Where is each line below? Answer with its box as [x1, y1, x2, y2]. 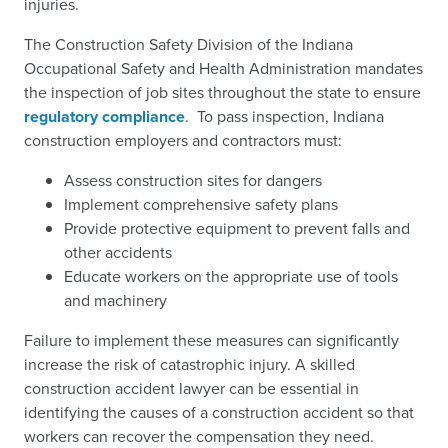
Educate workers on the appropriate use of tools [64, 265, 398, 288]
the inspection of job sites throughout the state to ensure [24, 81, 421, 104]
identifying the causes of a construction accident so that [24, 401, 414, 424]
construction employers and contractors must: [24, 129, 342, 152]
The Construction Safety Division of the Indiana [24, 33, 353, 56]
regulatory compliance [24, 105, 185, 128]
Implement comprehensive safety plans [64, 193, 338, 216]
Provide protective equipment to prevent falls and [64, 217, 410, 240]
